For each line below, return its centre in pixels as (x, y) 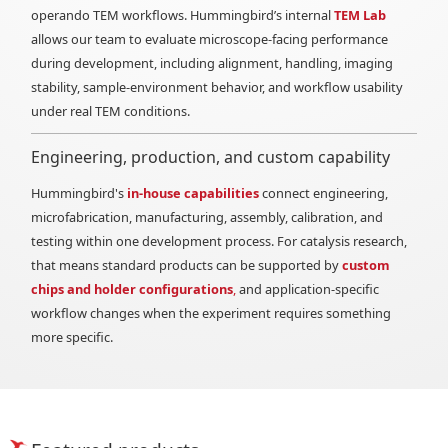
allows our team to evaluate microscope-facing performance (210, 39)
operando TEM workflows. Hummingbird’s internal (183, 15)
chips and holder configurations (132, 289)
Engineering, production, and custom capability (211, 157)
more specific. (72, 337)
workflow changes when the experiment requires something (211, 313)
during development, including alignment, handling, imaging (212, 63)
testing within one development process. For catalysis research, (219, 241)
